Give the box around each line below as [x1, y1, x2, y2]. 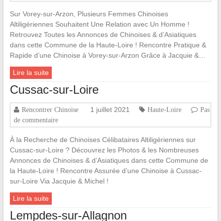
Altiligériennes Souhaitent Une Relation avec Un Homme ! [9, 20, 189, 29]
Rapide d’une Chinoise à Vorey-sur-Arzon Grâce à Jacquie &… [9, 51, 206, 60]
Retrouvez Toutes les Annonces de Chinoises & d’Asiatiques [9, 31, 196, 39]
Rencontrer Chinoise [21, 106, 78, 113]
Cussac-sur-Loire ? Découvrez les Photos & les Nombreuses [9, 146, 199, 154]
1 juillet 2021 [90, 106, 130, 114]
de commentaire [13, 116, 58, 124]
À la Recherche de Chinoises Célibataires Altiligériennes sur [9, 136, 196, 144]
